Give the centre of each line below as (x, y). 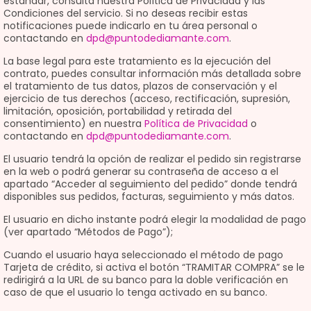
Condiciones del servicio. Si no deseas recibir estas (126, 13)
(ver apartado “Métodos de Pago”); (88, 232)
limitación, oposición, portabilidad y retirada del (118, 111)
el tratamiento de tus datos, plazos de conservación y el (140, 86)
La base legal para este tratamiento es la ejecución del (137, 61)
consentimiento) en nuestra (74, 124)
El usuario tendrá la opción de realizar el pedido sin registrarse (152, 159)
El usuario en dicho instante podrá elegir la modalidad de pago (155, 219)
